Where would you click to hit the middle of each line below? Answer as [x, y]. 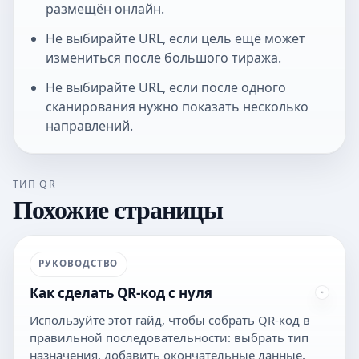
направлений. [89, 126]
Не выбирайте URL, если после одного [165, 88]
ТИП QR [35, 184]
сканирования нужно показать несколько [177, 107]
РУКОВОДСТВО [79, 264]
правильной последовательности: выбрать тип [169, 337]
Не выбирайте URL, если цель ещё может [175, 39]
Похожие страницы [118, 208]
